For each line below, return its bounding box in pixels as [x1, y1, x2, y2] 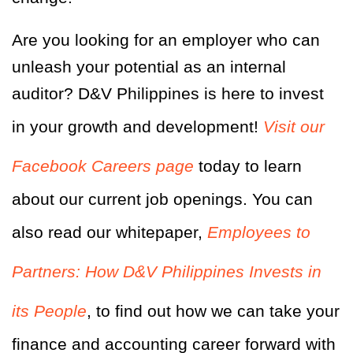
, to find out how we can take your [87, 302, 340, 321]
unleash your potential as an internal [12, 58, 286, 76]
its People [12, 302, 87, 321]
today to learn [194, 157, 302, 176]
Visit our [263, 117, 325, 136]
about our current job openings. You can [12, 190, 313, 209]
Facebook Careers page [12, 157, 194, 176]
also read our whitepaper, [12, 223, 207, 242]
